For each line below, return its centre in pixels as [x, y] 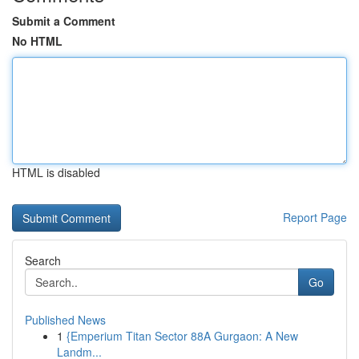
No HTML [37, 41]
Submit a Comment [64, 21]
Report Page [315, 217]
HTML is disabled [56, 172]
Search [43, 260]
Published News [65, 320]
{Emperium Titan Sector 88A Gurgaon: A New [182, 336]
